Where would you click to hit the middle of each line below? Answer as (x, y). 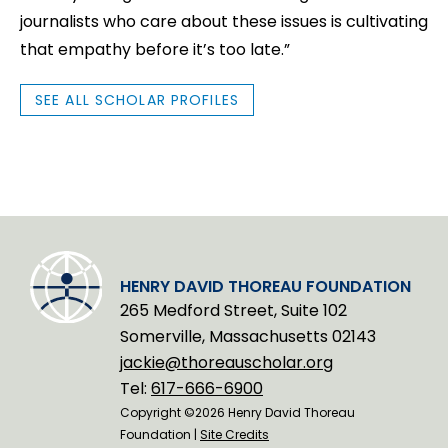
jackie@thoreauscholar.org (226, 362)
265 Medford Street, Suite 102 (233, 310)
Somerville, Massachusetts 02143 (248, 336)
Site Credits (234, 434)
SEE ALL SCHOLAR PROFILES (137, 99)
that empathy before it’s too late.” (155, 49)
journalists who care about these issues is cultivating (224, 21)
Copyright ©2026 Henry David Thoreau (237, 412)
